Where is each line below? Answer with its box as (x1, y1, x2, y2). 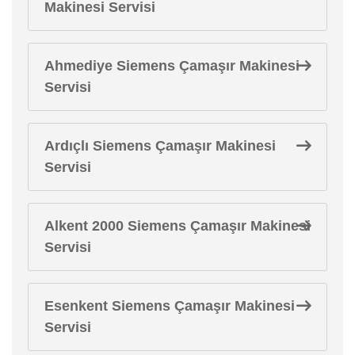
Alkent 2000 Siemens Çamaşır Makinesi (44, 217, 311, 234)
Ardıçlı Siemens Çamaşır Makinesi (44, 137, 276, 154)
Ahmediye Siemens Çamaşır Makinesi (44, 57, 300, 74)
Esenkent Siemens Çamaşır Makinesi (44, 297, 295, 314)
